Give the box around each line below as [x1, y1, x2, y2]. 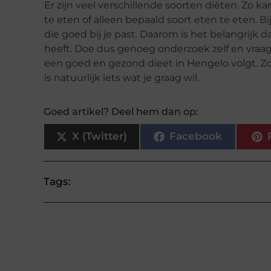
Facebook [169, 130, 222, 143]
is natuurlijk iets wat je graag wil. [44, 71, 201, 83]
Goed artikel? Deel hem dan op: [44, 105, 198, 117]
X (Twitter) [71, 130, 127, 143]
